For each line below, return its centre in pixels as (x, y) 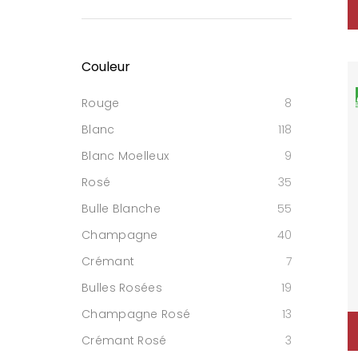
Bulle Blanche (121, 209)
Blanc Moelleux (125, 156)
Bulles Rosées (122, 288)
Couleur (106, 67)
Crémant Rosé (124, 340)
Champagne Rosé (136, 314)
